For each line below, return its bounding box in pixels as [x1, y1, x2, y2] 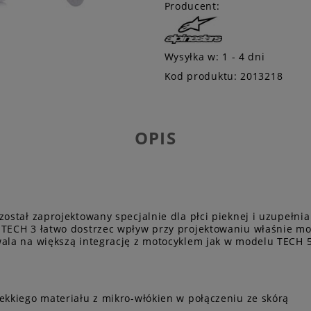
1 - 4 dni [222, 49, 265, 63]
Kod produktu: [164, 69, 237, 83]
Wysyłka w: [164, 49, 219, 63]
